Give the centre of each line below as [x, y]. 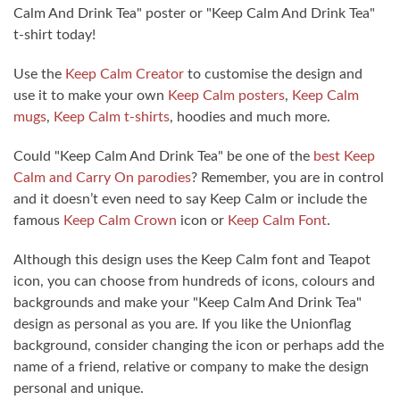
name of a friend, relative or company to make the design [191, 367]
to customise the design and [273, 75]
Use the [39, 75]
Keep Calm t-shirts [112, 117]
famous [38, 221]
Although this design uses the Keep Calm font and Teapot [192, 260]
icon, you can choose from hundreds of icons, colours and [194, 282]
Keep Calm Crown [120, 221]
